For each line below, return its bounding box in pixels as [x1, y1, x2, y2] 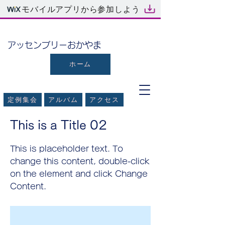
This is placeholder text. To [10, 145, 123, 153]
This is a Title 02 [10, 119, 107, 131]
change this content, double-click [10, 157, 150, 165]
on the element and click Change [10, 170, 148, 178]
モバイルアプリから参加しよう [22, 4, 140, 14]
